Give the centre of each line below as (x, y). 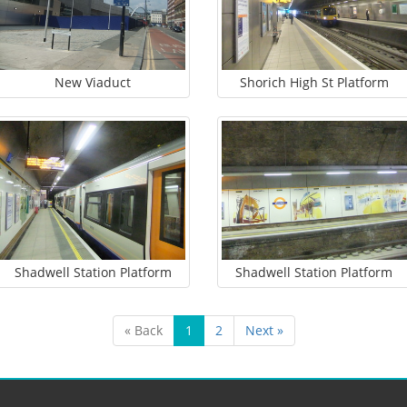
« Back (143, 330)
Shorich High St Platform (314, 83)
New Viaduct (93, 83)
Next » (264, 330)
